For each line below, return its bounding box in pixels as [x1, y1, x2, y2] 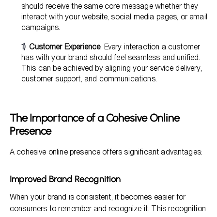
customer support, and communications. [21, 74, 157, 83]
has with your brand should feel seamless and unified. [21, 53, 201, 62]
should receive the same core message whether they [21, 1, 198, 11]
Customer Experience [29, 42, 101, 51]
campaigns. [21, 23, 61, 32]
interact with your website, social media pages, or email [21, 12, 207, 21]
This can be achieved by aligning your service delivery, [21, 63, 202, 73]
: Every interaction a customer [100, 42, 201, 51]
